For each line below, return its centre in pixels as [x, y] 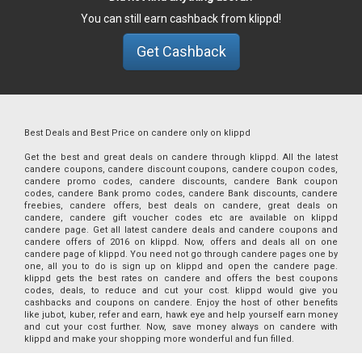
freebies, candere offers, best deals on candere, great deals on [181, 206]
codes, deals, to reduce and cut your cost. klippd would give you [181, 290]
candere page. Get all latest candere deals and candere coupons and [181, 230]
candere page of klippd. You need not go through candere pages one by [181, 254]
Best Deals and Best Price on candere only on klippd [137, 133]
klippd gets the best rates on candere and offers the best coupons [181, 278]
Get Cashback [181, 51]
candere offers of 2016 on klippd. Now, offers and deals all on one [181, 242]
